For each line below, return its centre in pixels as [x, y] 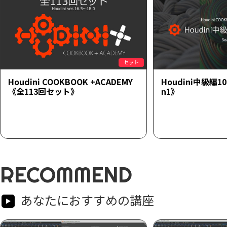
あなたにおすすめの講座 [87, 200]
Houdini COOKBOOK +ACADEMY [70, 82]
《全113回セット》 [43, 91]
